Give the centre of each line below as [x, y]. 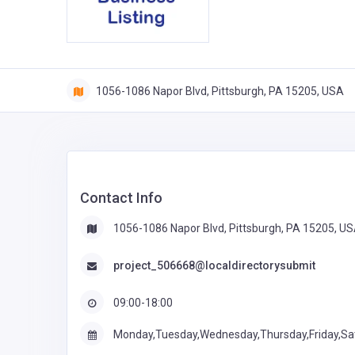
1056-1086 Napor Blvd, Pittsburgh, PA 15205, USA [219, 91]
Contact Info [121, 197]
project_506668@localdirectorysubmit [214, 266]
